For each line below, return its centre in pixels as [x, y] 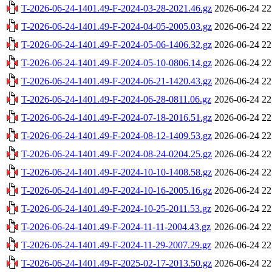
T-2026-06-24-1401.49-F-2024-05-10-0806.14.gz [117, 63]
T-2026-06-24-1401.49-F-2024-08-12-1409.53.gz [117, 135]
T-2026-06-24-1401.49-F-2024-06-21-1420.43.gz [117, 81]
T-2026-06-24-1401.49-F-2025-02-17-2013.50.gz [117, 263]
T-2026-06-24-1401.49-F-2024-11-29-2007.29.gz [116, 245]
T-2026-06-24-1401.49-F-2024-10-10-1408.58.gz [117, 172]
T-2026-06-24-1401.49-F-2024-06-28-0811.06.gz [116, 99]
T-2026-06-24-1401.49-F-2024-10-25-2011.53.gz [116, 208]
